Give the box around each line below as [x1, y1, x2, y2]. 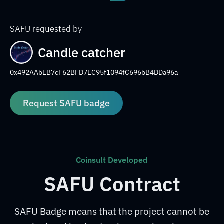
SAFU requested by [10, 23, 82, 34]
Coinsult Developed [76, 155, 148, 165]
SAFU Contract [43, 171, 180, 197]
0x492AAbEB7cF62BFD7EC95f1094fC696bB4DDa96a [10, 68, 178, 77]
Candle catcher [38, 44, 125, 61]
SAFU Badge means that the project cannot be [14, 205, 209, 217]
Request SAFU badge [23, 97, 110, 109]
